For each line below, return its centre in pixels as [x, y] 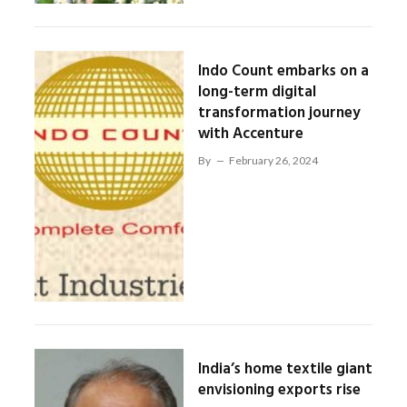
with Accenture [250, 134]
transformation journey [279, 114]
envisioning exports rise [279, 390]
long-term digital [257, 93]
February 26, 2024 [273, 161]
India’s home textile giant [285, 369]
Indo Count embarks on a [283, 72]
